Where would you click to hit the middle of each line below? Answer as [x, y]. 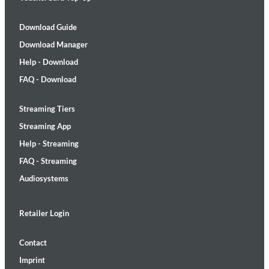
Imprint [32, 260]
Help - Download [49, 62]
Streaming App [45, 126]
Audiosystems [44, 178]
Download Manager [53, 44]
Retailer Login [44, 213]
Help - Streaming [49, 144]
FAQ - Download [48, 79]
